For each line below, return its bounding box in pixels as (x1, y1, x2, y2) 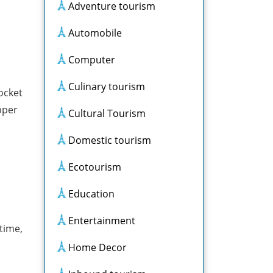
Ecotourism (68, 160, 121, 174)
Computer (68, 53, 115, 66)
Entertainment (68, 214, 135, 227)
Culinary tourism (68, 80, 145, 93)
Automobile (68, 26, 122, 40)
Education (68, 187, 115, 200)
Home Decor (68, 241, 127, 254)
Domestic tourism (68, 133, 151, 147)
